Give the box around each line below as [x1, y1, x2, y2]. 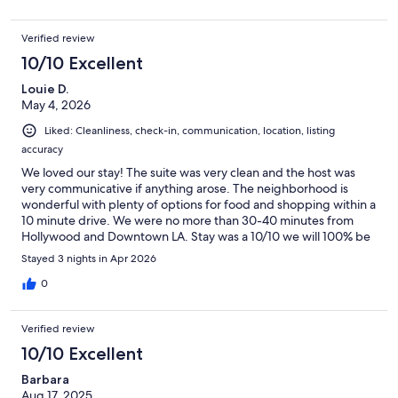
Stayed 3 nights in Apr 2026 [21, 251, 156, 266]
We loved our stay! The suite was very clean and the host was [21, 163, 355, 180]
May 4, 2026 [21, 96, 91, 113]
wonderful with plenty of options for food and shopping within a [21, 195, 376, 212]
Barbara [21, 370, 69, 387]
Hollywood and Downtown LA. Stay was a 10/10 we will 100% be [21, 227, 370, 244]
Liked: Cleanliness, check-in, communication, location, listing [44, 123, 335, 138]
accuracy [21, 141, 63, 156]
